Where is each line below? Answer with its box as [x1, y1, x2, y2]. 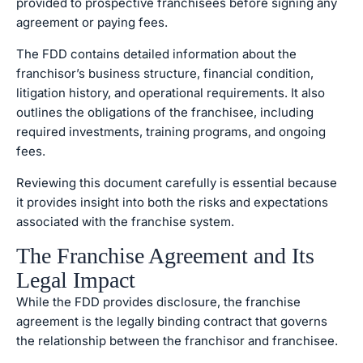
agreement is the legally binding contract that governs [16, 314, 327, 329]
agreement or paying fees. [16, 15, 168, 30]
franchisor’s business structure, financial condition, [16, 66, 314, 81]
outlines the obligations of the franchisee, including [16, 105, 314, 120]
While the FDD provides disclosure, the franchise [16, 294, 301, 310]
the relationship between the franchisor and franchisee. [16, 333, 338, 348]
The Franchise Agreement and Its [16, 243, 314, 268]
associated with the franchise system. [16, 214, 234, 229]
